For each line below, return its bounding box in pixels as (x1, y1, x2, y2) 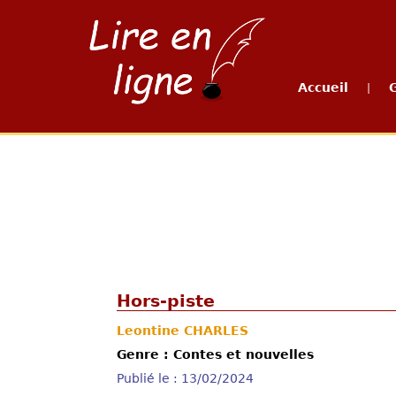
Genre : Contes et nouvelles (117, 347, 314, 362)
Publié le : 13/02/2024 (117, 371, 254, 385)
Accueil (298, 80, 348, 95)
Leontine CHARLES (117, 324, 248, 338)
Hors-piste (117, 292, 215, 310)
